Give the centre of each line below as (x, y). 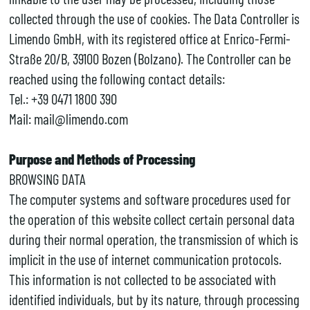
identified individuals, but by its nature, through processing (154, 299)
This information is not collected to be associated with (142, 279)
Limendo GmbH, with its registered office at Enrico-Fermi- (149, 38)
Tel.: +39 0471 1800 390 (63, 98)
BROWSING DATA (47, 179)
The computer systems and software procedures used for (149, 199)
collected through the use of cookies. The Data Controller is (154, 18)
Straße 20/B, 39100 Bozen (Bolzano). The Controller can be (149, 58)
